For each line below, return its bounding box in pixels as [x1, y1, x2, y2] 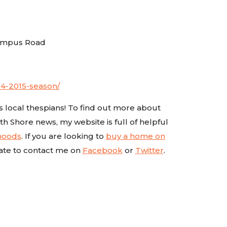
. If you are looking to [21, 131, 106, 141]
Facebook [82, 145, 123, 155]
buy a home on [105, 131, 165, 141]
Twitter [135, 145, 164, 155]
